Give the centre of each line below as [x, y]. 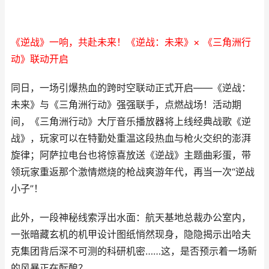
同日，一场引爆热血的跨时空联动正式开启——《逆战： [131, 88]
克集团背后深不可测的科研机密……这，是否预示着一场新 [134, 251]
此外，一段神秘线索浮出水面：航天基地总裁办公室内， [131, 218]
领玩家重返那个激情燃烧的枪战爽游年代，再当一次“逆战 [133, 172]
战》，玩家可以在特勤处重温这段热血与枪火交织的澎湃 [131, 138]
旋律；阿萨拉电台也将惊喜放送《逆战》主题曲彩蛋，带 [131, 155]
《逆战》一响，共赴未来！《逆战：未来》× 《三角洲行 [131, 42]
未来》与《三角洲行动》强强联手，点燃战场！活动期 [126, 105]
